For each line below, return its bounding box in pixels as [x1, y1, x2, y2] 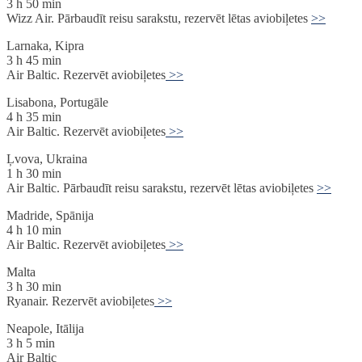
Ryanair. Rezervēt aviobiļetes [6, 294, 154, 309]
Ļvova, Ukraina [6, 152, 87, 166]
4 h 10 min [6, 223, 61, 238]
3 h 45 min [6, 53, 61, 68]
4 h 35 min [6, 110, 61, 124]
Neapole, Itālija [6, 322, 84, 336]
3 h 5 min [6, 336, 55, 351]
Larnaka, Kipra [6, 39, 84, 53]
